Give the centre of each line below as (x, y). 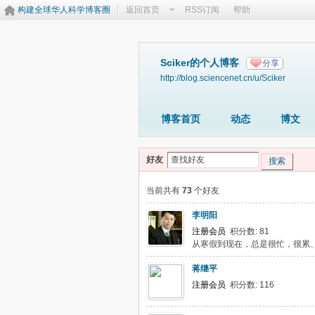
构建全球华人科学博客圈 (64, 10)
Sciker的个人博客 (200, 63)
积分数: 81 (247, 231)
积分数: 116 (250, 285)
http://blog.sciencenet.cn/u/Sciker (223, 78)
